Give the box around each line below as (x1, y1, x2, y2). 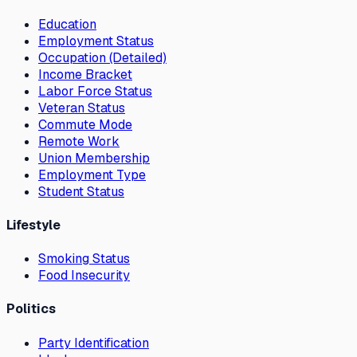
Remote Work (38, 132, 120, 150)
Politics (6, 300, 56, 318)
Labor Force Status (38, 82, 152, 100)
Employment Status (38, 32, 154, 49)
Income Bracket (38, 65, 132, 83)
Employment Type (38, 166, 146, 183)
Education (38, 15, 96, 33)
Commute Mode (38, 116, 132, 133)
